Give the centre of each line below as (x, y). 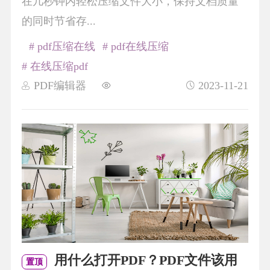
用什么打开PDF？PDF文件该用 (144, 261)
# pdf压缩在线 (62, 46)
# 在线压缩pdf (55, 66)
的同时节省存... (58, 21)
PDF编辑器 (60, 85)
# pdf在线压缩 (135, 46)
